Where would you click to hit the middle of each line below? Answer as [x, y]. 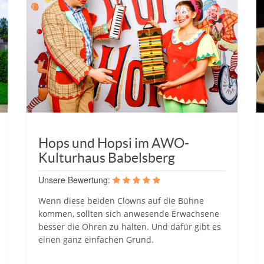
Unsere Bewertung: [74, 179]
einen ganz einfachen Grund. [96, 239]
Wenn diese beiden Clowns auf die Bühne [121, 200]
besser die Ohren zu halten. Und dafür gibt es [130, 226]
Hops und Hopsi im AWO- [114, 143]
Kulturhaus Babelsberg [107, 158]
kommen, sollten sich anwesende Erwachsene [129, 213]
